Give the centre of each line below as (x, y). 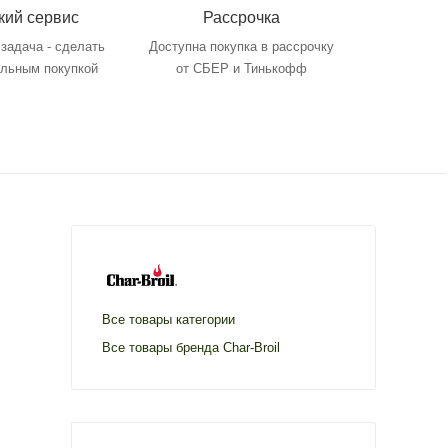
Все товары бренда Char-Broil (191, 347)
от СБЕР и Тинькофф (242, 68)
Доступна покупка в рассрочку (242, 46)
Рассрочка (242, 17)
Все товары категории (168, 319)
